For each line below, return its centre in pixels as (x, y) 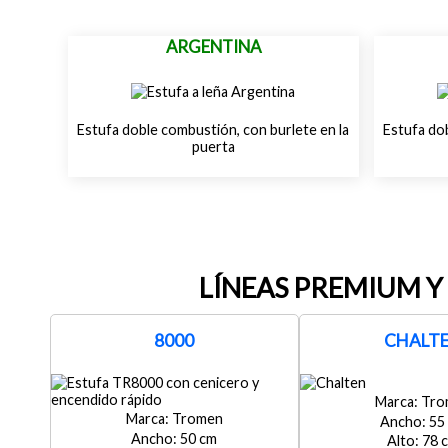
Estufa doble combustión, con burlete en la (213, 130)
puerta (213, 147)
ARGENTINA (213, 46)
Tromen (197, 419)
